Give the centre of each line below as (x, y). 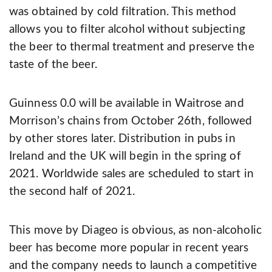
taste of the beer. (53, 65)
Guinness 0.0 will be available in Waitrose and (127, 104)
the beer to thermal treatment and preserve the (132, 47)
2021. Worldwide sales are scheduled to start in (131, 174)
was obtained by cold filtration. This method (123, 12)
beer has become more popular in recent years (129, 248)
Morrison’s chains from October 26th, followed (131, 121)
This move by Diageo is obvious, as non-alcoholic (135, 231)
